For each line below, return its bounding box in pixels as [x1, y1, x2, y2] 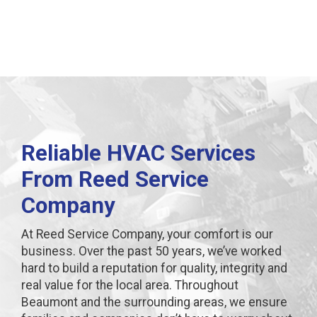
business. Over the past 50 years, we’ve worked [21, 243, 282, 258]
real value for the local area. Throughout [21, 277, 238, 292]
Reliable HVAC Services [21, 139, 255, 166]
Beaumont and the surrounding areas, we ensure [21, 294, 287, 309]
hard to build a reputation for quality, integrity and [21, 260, 287, 275]
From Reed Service [21, 166, 209, 192]
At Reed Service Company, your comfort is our [21, 226, 273, 241]
